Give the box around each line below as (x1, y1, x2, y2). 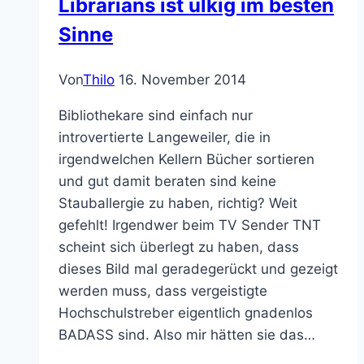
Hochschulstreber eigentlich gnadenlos (58, 304, 313, 321)
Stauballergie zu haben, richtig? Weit (58, 194, 297, 211)
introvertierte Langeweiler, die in (58, 128, 271, 145)
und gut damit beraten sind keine (58, 172, 276, 189)
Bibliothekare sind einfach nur (58, 106, 253, 123)
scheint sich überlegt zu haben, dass (58, 238, 299, 255)
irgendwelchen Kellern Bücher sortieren (58, 150, 314, 167)
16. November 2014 (119, 71, 246, 88)
